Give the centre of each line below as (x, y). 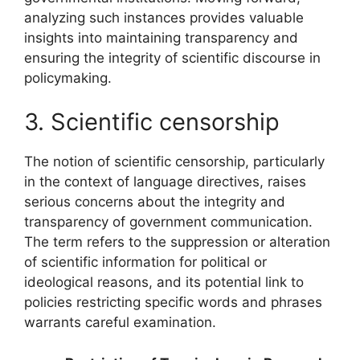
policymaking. (68, 78)
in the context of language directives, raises (165, 182)
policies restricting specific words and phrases (173, 303)
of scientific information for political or (145, 262)
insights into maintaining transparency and (161, 37)
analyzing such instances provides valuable (164, 17)
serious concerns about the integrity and (155, 202)
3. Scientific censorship (152, 122)
